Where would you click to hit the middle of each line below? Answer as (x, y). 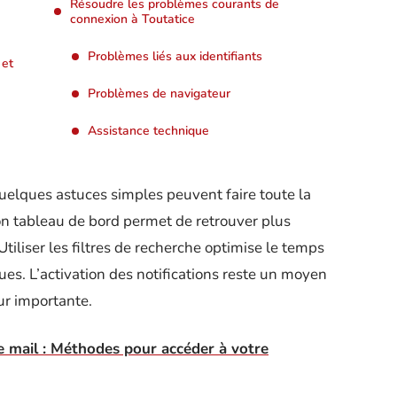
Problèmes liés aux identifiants (175, 56)
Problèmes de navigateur (159, 93)
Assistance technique (148, 131)
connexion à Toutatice (132, 19)
